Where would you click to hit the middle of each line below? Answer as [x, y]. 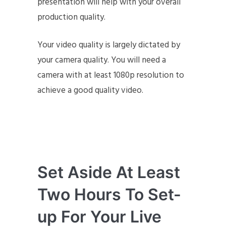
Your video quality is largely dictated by [109, 45]
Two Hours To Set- [109, 194]
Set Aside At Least [109, 172]
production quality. [71, 17]
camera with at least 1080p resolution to [111, 75]
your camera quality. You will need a [102, 60]
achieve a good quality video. [91, 90]
